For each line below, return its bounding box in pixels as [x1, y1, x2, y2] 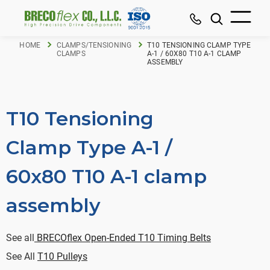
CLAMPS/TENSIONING [56, 41, 132, 49]
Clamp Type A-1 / [6, 136, 172, 159]
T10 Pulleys [37, 251, 87, 262]
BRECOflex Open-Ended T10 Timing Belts [34, 231, 211, 243]
